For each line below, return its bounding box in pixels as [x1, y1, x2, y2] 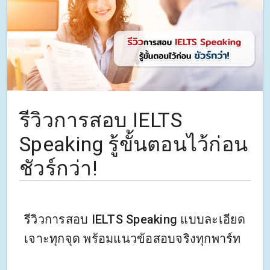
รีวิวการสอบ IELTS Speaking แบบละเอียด [24, 212, 246, 227]
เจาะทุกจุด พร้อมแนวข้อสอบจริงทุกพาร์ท [24, 231, 241, 246]
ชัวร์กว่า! [19, 156, 98, 181]
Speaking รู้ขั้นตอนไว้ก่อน [19, 132, 248, 157]
